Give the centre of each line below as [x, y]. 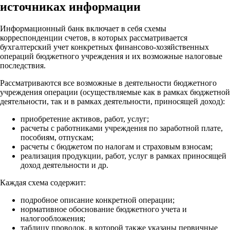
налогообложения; [53, 218]
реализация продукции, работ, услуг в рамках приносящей [123, 156]
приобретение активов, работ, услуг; [85, 119]
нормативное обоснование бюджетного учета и [104, 209]
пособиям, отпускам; [57, 137]
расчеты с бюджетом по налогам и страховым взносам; [117, 146]
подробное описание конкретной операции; [98, 200]
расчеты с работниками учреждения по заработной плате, [122, 128]
